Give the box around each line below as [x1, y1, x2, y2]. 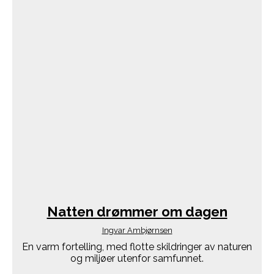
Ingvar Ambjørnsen [102, 226, 172, 235]
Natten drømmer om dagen [46, 203, 228, 220]
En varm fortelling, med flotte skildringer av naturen [22, 241, 252, 253]
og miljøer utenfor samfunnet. [70, 253, 204, 265]
